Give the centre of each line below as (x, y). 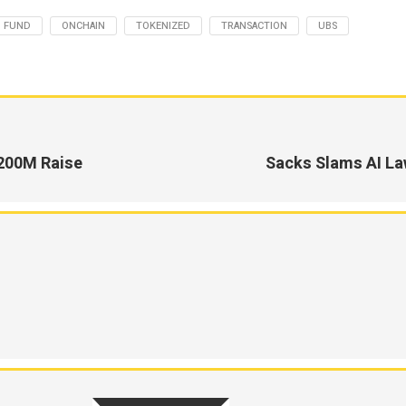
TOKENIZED (163, 26)
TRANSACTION (254, 26)
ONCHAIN (83, 26)
